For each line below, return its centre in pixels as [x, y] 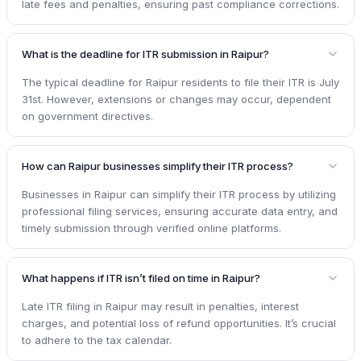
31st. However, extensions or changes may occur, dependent [176, 99]
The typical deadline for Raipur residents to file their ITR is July [180, 82]
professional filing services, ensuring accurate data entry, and [180, 211]
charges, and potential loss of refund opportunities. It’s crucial [179, 323]
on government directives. [87, 116]
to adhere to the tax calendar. [97, 340]
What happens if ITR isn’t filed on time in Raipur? [141, 278]
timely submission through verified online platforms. [151, 228]
